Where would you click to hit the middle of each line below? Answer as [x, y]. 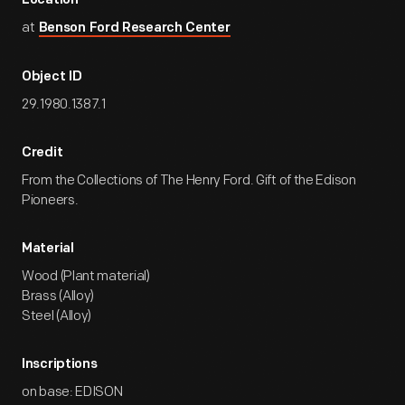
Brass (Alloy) [58, 296]
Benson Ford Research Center [134, 28]
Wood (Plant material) [86, 276]
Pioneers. [50, 200]
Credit [42, 153]
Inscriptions [60, 365]
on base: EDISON [72, 392]
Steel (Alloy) [57, 316]
